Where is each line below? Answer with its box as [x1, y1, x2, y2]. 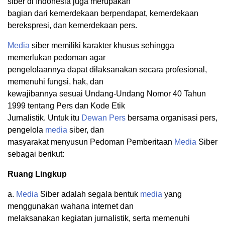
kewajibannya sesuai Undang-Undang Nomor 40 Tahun [8, 89, 206, 98]
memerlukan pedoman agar [8, 53, 105, 62]
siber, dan [67, 126, 104, 135]
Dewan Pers [81, 114, 126, 123]
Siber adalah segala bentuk [38, 190, 140, 199]
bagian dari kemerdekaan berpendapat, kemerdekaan [8, 9, 198, 18]
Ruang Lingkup [8, 170, 67, 179]
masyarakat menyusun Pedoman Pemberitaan [8, 138, 174, 147]
